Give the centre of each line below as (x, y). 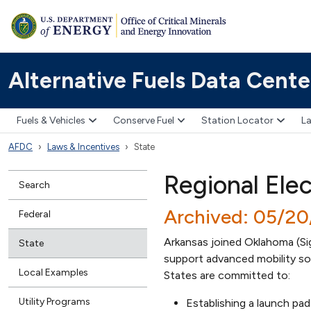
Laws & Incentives (83, 146)
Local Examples (53, 272)
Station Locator (237, 121)
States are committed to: (227, 275)
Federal (35, 214)
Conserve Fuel (143, 121)
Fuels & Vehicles (51, 121)
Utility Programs (54, 301)
